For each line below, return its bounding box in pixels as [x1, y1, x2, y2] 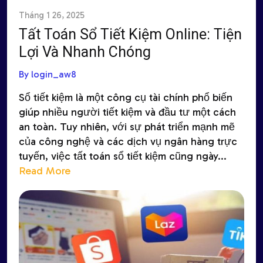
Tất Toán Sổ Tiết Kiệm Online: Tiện [19, 26, 242, 43]
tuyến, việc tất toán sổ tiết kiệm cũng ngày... [19, 150, 227, 163]
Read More [19, 164, 70, 177]
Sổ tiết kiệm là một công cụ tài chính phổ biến [19, 91, 232, 104]
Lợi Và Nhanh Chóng [19, 43, 151, 60]
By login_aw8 [19, 69, 76, 80]
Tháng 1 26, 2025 [19, 10, 85, 21]
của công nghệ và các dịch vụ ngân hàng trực [19, 135, 237, 148]
